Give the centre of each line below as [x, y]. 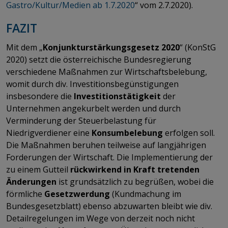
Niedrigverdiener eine [49, 133]
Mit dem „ [24, 47]
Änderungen [31, 181]
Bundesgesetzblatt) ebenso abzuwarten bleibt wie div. [109, 206]
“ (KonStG [198, 47]
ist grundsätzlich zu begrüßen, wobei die [135, 181]
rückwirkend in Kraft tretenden [135, 169]
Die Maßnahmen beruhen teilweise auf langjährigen [106, 145]
